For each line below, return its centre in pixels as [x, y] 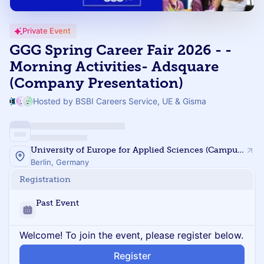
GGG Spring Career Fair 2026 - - [121, 50]
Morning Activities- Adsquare [114, 67]
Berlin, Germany [60, 162]
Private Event [47, 31]
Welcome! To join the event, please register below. [131, 235]
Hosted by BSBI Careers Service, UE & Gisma [119, 101]
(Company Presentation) [96, 83]
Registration [45, 179]
